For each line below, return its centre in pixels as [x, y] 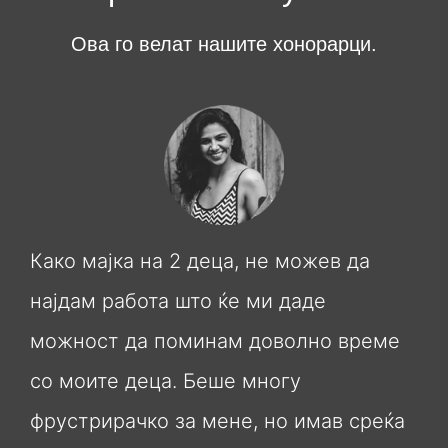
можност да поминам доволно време [215, 341]
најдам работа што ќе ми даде [178, 301]
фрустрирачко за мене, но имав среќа [217, 421]
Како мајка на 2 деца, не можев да [200, 261]
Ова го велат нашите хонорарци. [224, 44]
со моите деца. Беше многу [165, 381]
